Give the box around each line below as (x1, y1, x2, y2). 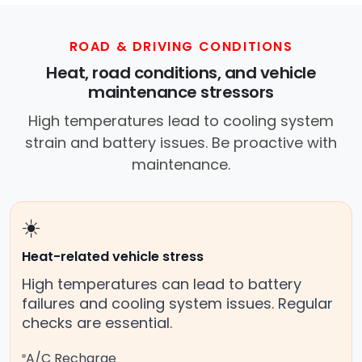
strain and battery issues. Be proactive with (25, 133, 337, 154)
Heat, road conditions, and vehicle (46, 61, 316, 85)
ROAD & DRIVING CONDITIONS (69, 37, 293, 57)
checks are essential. (22, 313, 172, 334)
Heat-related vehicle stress (22, 247, 204, 267)
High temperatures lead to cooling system (28, 111, 334, 132)
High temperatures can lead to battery (22, 274, 301, 295)
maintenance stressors (88, 81, 274, 104)
